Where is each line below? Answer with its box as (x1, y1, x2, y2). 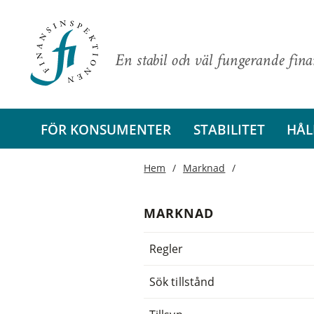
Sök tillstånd (149, 273, 214, 289)
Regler (149, 240, 184, 257)
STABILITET (193, 119, 265, 139)
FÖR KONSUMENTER (41, 119, 171, 139)
